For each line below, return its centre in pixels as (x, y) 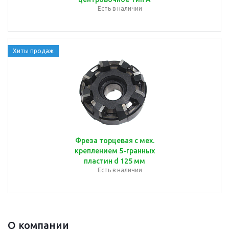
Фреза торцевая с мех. (114, 140)
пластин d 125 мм (114, 161)
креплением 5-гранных (114, 151)
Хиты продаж (33, 51)
